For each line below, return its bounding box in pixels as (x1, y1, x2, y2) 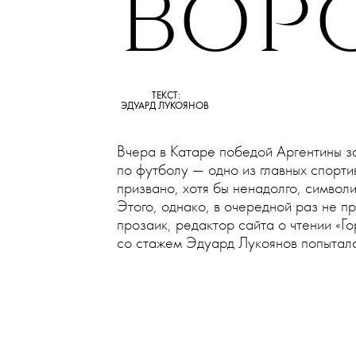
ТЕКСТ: (151, 257, 180, 269)
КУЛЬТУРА (117, 15, 168, 25)
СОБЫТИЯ (173, 15, 221, 25)
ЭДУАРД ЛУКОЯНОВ (120, 268, 211, 279)
